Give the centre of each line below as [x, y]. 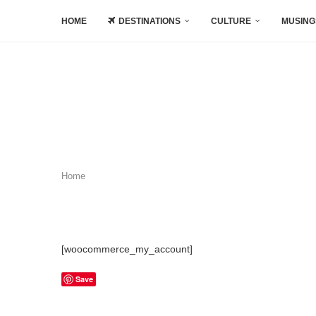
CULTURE [231, 21]
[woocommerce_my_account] [127, 249]
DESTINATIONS [150, 21]
